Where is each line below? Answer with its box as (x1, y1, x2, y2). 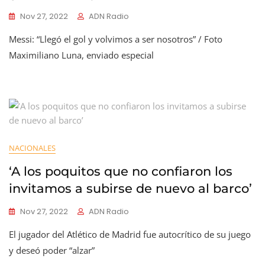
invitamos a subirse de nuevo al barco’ (9, 181, 252, 196)
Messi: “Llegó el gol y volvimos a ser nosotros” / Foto (9, 33, 222, 45)
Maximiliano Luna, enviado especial (9, 49, 154, 61)
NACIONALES (9, 143, 56, 153)
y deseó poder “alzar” (9, 244, 95, 256)
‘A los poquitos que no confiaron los (9, 164, 232, 179)
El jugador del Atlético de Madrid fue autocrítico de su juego (9, 228, 251, 240)
